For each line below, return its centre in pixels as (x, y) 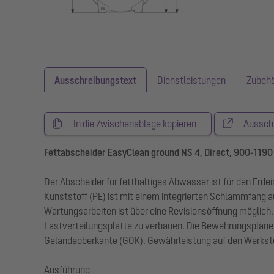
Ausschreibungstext (95, 80)
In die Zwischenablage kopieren (135, 124)
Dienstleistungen (191, 80)
